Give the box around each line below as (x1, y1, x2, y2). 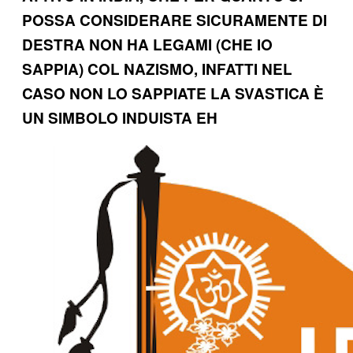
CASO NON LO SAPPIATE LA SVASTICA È (22, 82, 324, 104)
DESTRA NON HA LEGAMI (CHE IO (22, 33, 273, 55)
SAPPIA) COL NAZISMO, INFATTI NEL (22, 58, 292, 80)
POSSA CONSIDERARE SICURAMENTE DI (22, 9, 327, 31)
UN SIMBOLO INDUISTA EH (22, 106, 217, 128)
